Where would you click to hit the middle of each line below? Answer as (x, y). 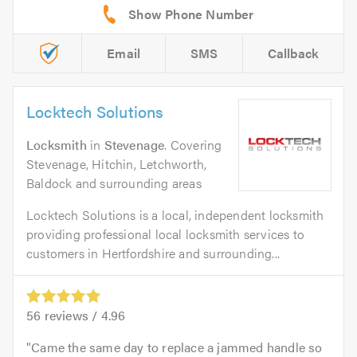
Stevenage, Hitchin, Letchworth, (117, 163)
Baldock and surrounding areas (114, 182)
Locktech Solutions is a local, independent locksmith (175, 214)
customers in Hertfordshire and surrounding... (153, 253)
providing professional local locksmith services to (166, 233)
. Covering (193, 144)
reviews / (71, 315)
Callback (293, 53)
